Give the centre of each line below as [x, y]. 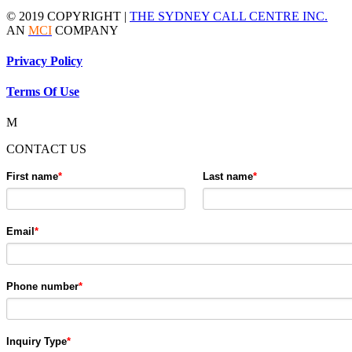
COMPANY [85, 30]
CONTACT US [46, 149]
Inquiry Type [37, 342]
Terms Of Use [43, 92]
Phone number [42, 287]
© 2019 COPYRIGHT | [68, 16]
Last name [228, 177]
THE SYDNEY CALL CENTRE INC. [229, 16]
